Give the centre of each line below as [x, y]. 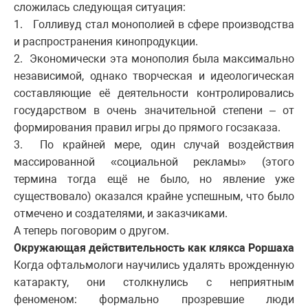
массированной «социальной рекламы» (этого [154, 162]
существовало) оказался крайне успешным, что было [154, 196]
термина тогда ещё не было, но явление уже [154, 179]
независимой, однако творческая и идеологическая [154, 76]
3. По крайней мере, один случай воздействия [154, 144]
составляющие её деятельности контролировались [154, 93]
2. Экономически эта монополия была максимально [154, 58]
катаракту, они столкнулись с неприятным [154, 282]
